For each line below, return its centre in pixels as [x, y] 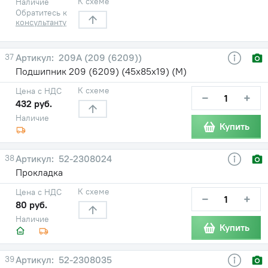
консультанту [41, 22]
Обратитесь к [41, 12]
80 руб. [31, 204]
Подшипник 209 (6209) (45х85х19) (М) [101, 71]
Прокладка [39, 172]
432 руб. [34, 103]
